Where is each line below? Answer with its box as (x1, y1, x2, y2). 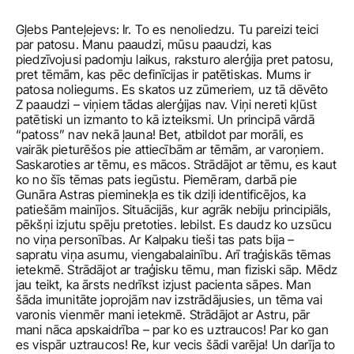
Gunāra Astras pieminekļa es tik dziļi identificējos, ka (16, 186, 306, 202)
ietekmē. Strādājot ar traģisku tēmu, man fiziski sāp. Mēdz (16, 262, 338, 277)
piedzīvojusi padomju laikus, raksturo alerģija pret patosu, (16, 51, 334, 67)
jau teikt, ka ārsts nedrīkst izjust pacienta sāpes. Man (16, 277, 311, 292)
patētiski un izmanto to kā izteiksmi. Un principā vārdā (16, 111, 314, 127)
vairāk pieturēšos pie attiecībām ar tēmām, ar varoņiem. (16, 141, 324, 157)
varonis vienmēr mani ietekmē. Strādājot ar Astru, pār (16, 307, 311, 322)
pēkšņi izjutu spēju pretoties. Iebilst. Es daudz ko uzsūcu (16, 217, 333, 232)
